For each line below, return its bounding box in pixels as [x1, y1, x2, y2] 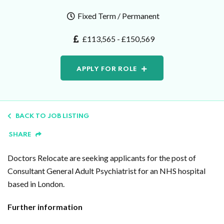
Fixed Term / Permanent [77, 11, 159, 20]
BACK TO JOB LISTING [15, 113, 89, 119]
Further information [7, 202, 82, 211]
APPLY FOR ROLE [76, 66, 138, 72]
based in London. [7, 179, 66, 188]
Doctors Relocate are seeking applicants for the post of [7, 153, 196, 162]
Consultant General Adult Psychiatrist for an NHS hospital [7, 166, 205, 175]
